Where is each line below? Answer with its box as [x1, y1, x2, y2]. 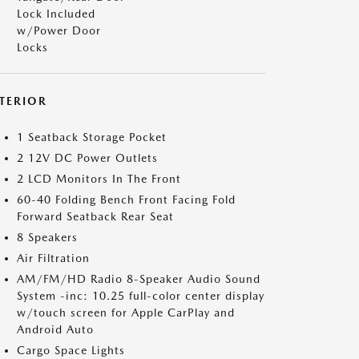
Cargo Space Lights [17, 344, 125, 357]
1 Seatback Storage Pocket [17, 131, 167, 143]
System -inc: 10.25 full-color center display [17, 289, 264, 302]
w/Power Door [17, 24, 101, 37]
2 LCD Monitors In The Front [17, 172, 181, 185]
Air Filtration [17, 252, 90, 264]
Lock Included [17, 7, 95, 20]
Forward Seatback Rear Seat [17, 210, 174, 223]
